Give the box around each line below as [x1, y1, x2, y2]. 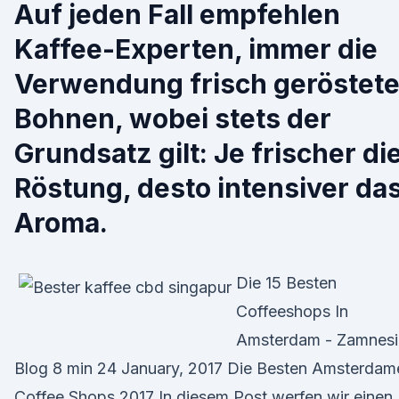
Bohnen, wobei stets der [14, 102, 331, 134]
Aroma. [14, 207, 108, 239]
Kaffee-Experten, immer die [14, 33, 378, 65]
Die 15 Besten [236, 273, 337, 292]
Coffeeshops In [236, 302, 348, 321]
